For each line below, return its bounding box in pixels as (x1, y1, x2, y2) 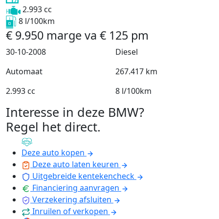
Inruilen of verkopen (32, 206, 108, 217)
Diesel (115, 46, 138, 58)
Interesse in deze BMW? (6, 104, 144, 121)
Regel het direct (6, 118, 97, 135)
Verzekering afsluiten (32, 194, 111, 205)
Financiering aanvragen (32, 182, 119, 194)
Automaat (6, 66, 43, 77)
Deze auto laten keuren (32, 159, 119, 170)
